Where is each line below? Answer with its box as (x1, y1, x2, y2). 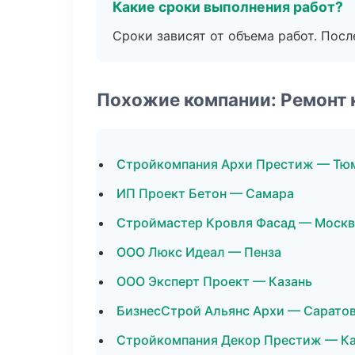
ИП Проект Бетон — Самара (116, 185, 294, 201)
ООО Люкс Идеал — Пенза (116, 244, 281, 260)
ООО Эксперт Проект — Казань (116, 273, 312, 289)
